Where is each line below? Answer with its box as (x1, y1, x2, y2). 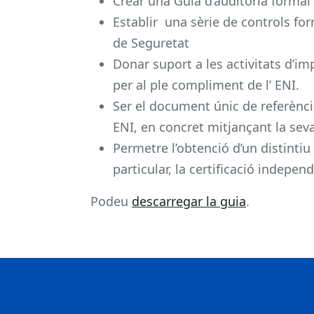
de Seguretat (113, 34, 189, 51)
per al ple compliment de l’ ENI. (113, 76, 299, 93)
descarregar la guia (132, 192, 246, 210)
